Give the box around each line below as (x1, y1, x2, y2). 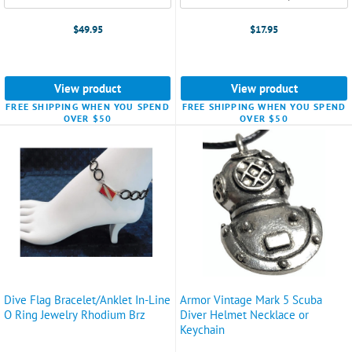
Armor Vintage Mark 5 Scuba (180, 291, 322, 307)
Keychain (180, 321, 225, 337)
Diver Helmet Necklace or (180, 306, 309, 322)
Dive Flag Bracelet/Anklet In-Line (4, 291, 170, 307)
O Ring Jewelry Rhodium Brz (4, 306, 145, 322)
